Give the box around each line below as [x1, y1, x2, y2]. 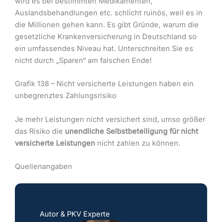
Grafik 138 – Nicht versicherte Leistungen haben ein [15, 79, 194, 89]
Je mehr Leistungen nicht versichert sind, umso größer [15, 114, 205, 124]
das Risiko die [15, 126, 65, 136]
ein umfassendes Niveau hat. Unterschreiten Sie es [15, 44, 193, 53]
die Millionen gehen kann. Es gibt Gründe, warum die [15, 20, 199, 29]
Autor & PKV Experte [40, 209, 110, 219]
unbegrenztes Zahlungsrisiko [15, 91, 116, 101]
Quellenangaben [15, 162, 72, 171]
